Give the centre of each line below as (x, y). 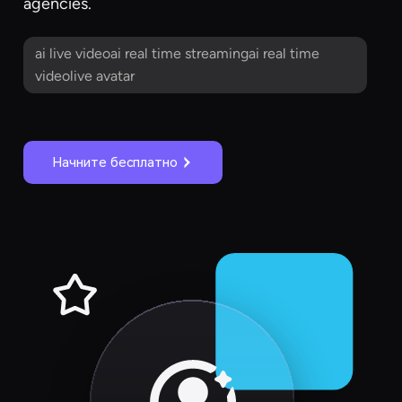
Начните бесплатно (115, 162)
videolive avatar (84, 76)
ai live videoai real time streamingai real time (177, 54)
